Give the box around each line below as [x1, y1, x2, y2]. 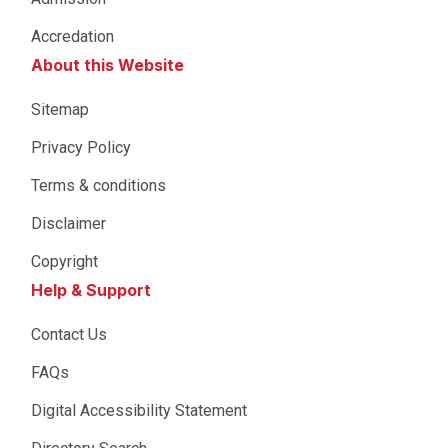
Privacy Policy [31, 138, 131, 157]
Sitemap [31, 100, 89, 119]
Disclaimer [31, 214, 106, 233]
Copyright [31, 252, 98, 271]
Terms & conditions [31, 176, 166, 195]
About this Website [31, 55, 184, 75]
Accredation [31, 27, 114, 46]
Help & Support [31, 280, 151, 300]
